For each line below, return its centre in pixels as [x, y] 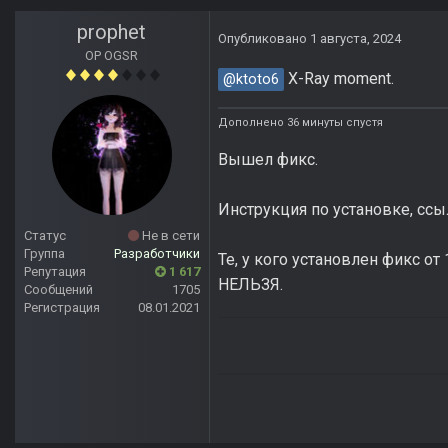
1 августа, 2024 [355, 39]
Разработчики [157, 254]
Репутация [55, 272]
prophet [112, 32]
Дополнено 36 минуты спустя [300, 122]
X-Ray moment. [339, 79]
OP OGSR [112, 56]
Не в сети [169, 236]
